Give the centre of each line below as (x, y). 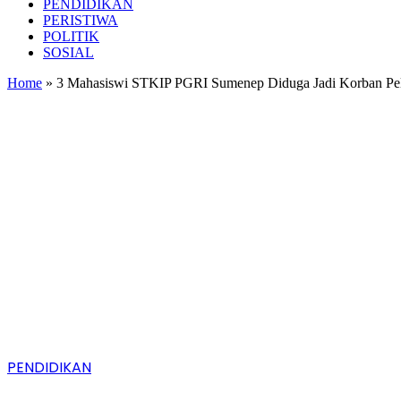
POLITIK (71, 36)
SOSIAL (68, 52)
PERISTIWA (81, 20)
